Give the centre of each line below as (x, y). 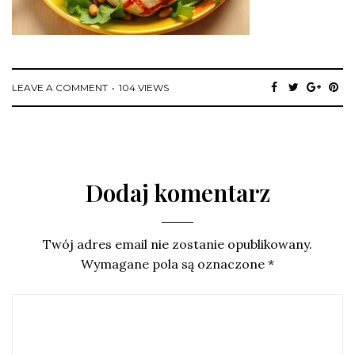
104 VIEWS (144, 87)
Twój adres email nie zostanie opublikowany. (177, 244)
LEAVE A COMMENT (60, 87)
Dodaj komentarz (177, 192)
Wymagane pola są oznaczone (174, 263)
